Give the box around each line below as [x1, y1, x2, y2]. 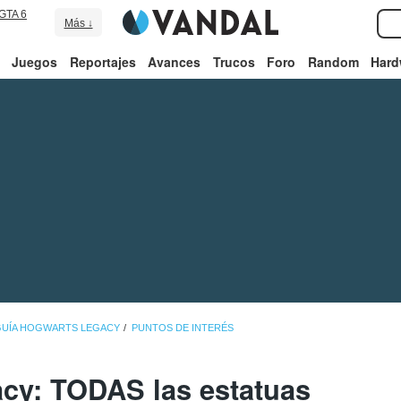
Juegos [12, 53, 58, 71]
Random [307, 53, 359, 71]
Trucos [212, 53, 255, 71]
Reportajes [69, 53, 136, 71]
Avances [148, 53, 201, 71]
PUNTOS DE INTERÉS [132, 322, 234, 334]
